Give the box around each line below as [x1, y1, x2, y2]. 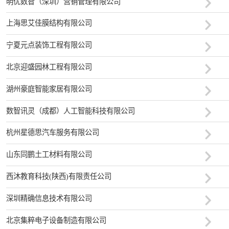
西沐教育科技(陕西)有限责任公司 [6, 172, 111, 180]
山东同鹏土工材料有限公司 [6, 150, 92, 159]
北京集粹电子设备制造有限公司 [6, 216, 106, 224]
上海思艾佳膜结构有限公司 [6, 19, 92, 28]
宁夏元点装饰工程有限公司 [6, 41, 92, 50]
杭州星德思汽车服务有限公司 [6, 128, 99, 137]
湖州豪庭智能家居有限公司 [6, 84, 92, 93]
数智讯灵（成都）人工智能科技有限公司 [6, 106, 135, 115]
